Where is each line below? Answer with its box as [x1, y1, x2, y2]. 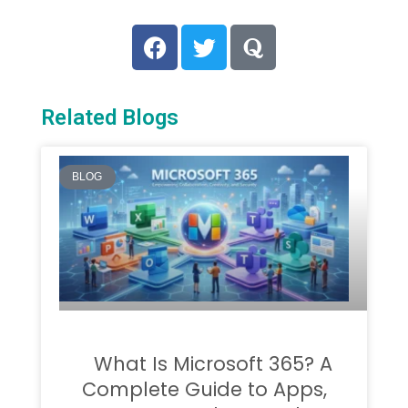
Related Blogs [41, 105, 178, 131]
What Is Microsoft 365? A [94, 350, 332, 377]
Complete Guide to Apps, [81, 375, 327, 403]
